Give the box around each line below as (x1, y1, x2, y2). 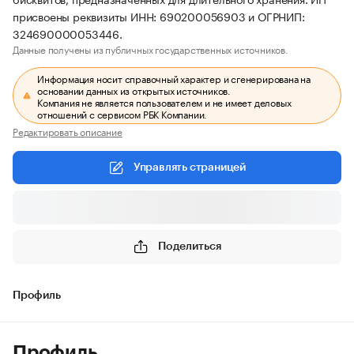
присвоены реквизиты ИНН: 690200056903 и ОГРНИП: (13, 7, 305, 24)
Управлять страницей (133, 162, 247, 173)
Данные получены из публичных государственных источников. (13, 41, 288, 56)
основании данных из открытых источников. (37, 82, 232, 97)
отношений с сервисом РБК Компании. (37, 106, 208, 121)
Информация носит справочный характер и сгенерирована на (37, 70, 311, 85)
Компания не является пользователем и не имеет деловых (37, 94, 292, 109)
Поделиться (158, 240, 221, 252)
